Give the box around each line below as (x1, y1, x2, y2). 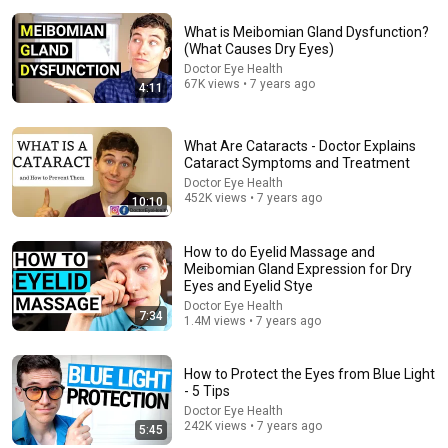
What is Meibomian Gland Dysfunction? (184, 24, 429, 40)
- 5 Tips (184, 383, 230, 399)
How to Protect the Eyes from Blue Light (184, 366, 435, 382)
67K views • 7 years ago (184, 77, 315, 91)
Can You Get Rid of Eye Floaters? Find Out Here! (64, 206, 360, 222)
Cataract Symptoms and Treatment (184, 155, 410, 171)
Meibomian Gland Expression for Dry (184, 260, 412, 277)
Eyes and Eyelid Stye (184, 277, 313, 294)
